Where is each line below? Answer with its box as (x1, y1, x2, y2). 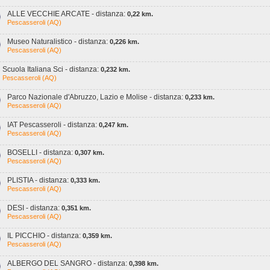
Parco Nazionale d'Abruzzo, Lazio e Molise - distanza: (7, 93, 185, 101)
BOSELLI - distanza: (7, 148, 75, 157)
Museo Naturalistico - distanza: (7, 37, 110, 46)
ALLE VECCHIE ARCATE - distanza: (7, 10, 127, 18)
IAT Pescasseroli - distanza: (7, 121, 99, 129)
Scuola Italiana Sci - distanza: (2, 65, 101, 74)
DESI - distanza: (7, 204, 61, 212)
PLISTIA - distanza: (7, 176, 71, 184)
